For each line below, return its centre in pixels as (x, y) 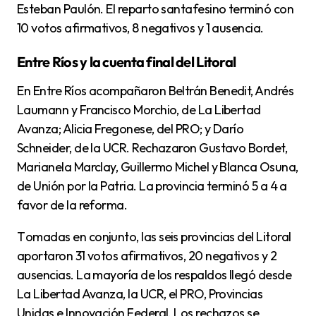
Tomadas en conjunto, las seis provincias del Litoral (21, 237)
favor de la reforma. (72, 205)
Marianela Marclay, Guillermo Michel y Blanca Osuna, (158, 167)
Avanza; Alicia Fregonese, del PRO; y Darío (130, 129)
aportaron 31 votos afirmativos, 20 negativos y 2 (147, 256)
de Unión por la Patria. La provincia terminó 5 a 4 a (152, 186)
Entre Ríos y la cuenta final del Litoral (127, 62)
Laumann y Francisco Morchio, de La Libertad (139, 110)
